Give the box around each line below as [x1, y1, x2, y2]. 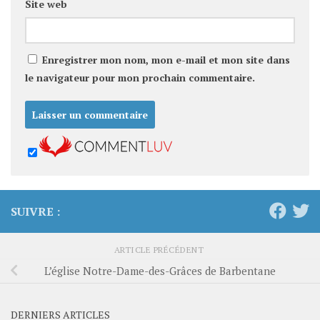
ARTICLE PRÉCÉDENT [114, 244, 206, 255]
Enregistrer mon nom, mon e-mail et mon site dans [42, 52, 290, 66]
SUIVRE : [11, 203, 60, 219]
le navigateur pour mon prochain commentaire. [25, 70, 255, 84]
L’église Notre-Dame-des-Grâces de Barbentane [44, 264, 276, 279]
